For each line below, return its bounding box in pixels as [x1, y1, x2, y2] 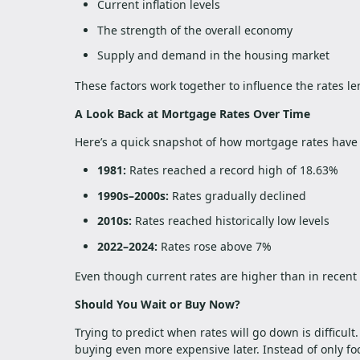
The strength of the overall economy [97, 22, 292, 38]
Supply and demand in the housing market [97, 47, 329, 63]
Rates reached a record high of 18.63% [126, 162, 338, 178]
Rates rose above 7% [157, 238, 272, 254]
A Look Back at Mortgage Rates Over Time [75, 106, 310, 122]
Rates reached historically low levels [132, 213, 329, 229]
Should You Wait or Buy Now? [75, 297, 240, 313]
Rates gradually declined [169, 187, 306, 203]
